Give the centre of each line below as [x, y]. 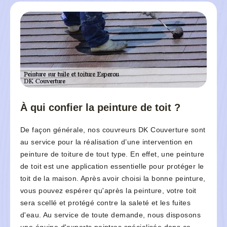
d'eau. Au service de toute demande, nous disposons [111, 215]
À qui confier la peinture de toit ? [100, 108]
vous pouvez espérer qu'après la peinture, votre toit [108, 191]
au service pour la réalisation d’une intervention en [107, 142]
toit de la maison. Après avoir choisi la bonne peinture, [113, 179]
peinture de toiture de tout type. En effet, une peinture [112, 154]
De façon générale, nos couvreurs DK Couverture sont [113, 130]
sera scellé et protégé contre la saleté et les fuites [106, 203]
